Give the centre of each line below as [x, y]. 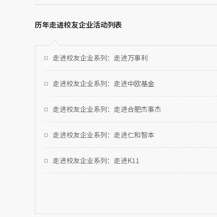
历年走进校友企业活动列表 [78, 25]
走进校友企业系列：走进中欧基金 [104, 84]
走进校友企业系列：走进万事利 [100, 58]
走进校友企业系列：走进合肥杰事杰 [107, 109]
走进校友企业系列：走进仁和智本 [104, 135]
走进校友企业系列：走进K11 [96, 161]
